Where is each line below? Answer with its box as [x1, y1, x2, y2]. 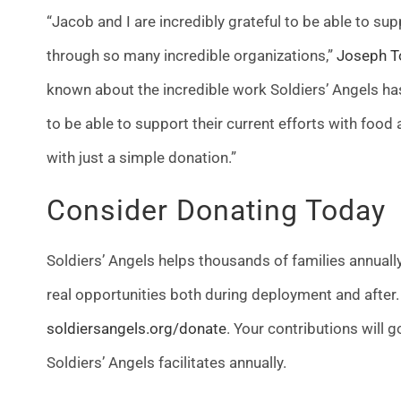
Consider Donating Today [46, 192, 386, 227]
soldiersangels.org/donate [46, 319, 226, 337]
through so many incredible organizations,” [46, 46, 333, 64]
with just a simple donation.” [46, 148, 240, 166]
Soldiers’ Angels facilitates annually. [46, 353, 290, 371]
